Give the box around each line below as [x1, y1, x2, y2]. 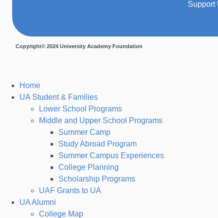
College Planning [58, 163, 119, 171]
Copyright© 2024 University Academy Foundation [16, 43, 143, 49]
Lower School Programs [39, 104, 122, 113]
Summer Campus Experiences [58, 151, 164, 160]
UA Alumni [19, 198, 56, 206]
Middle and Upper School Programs [39, 116, 163, 125]
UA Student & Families [19, 92, 98, 101]
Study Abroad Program [58, 139, 137, 148]
